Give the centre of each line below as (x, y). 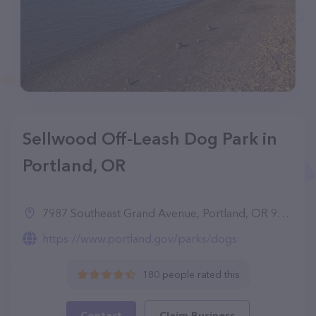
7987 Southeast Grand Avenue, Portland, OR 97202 (160, 213)
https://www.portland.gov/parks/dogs (140, 238)
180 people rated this (191, 274)
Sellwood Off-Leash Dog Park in (150, 139)
